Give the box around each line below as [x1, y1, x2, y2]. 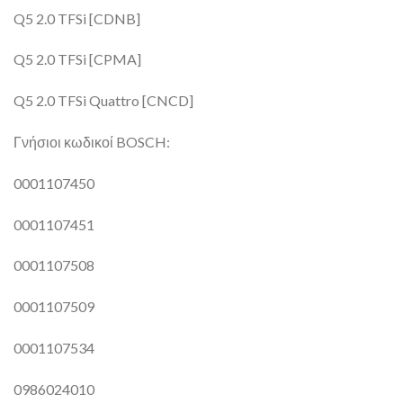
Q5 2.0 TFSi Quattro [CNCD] [13, 92, 193, 110]
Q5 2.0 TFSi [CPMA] [13, 50, 141, 68]
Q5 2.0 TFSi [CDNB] [13, 9, 140, 27]
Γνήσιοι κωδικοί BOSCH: [13, 132, 170, 150]
